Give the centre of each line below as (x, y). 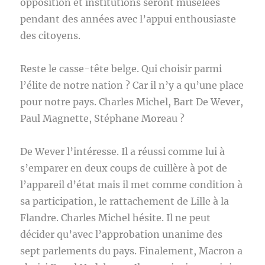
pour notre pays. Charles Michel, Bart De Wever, (132, 102)
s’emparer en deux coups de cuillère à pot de (124, 168)
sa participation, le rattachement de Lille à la (125, 201)
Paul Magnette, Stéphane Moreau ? (103, 118)
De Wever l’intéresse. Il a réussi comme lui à (123, 151)
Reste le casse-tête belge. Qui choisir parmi (121, 69)
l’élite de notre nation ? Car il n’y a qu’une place (132, 85)
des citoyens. (51, 35)
